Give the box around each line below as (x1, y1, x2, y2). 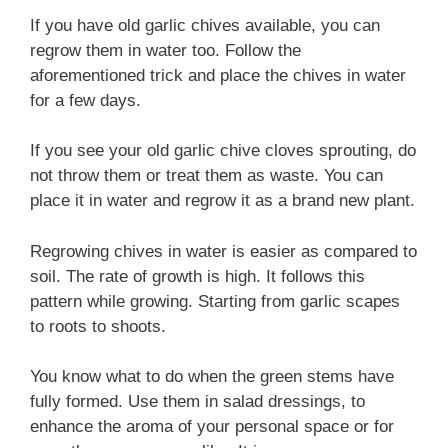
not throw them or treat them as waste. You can (30, 166, 383, 185)
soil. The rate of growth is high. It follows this (30, 266, 365, 286)
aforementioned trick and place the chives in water (30, 65, 406, 85)
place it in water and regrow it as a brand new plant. (30, 191, 415, 210)
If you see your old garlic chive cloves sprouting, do (30, 141, 416, 160)
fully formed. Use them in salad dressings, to (30, 392, 365, 411)
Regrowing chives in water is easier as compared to (30, 241, 417, 261)
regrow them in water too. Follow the (30, 40, 301, 60)
